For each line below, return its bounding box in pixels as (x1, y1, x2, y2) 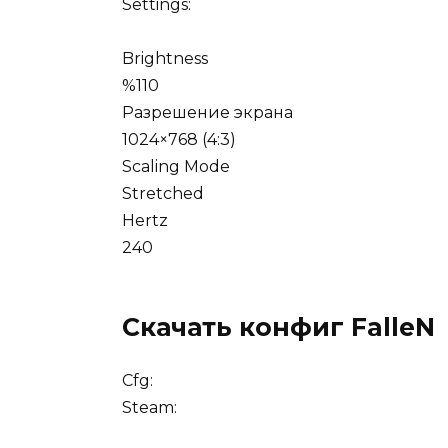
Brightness (122, 49, 208, 69)
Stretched (122, 184, 204, 204)
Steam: (122, 398, 177, 418)
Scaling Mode (122, 157, 230, 177)
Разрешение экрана (122, 103, 293, 123)
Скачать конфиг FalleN (122, 312, 435, 343)
